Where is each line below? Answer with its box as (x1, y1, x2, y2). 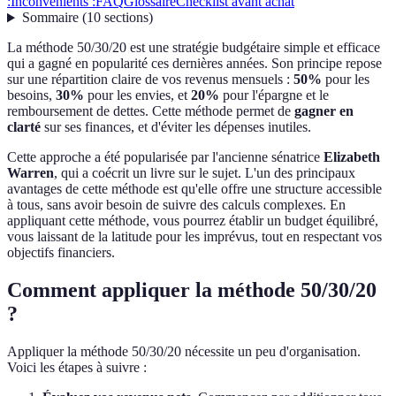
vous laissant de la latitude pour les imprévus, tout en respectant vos (7, 229, 382, 245)
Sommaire (21, 10, 79, 26)
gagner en (294, 103, 354, 119)
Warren (7, 165, 54, 181)
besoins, (7, 88, 56, 103)
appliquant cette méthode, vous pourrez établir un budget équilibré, (7, 213, 378, 229)
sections (103, 10, 148, 26)
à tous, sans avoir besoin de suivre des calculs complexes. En (7, 197, 346, 213)
